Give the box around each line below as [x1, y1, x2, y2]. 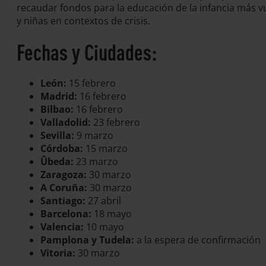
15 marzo [83, 142, 128, 155]
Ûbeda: [40, 155, 74, 168]
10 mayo [84, 220, 124, 233]
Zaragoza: [40, 168, 87, 181]
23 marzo [74, 155, 118, 168]
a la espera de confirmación [134, 233, 261, 246]
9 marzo [74, 129, 113, 142]
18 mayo [91, 207, 132, 220]
